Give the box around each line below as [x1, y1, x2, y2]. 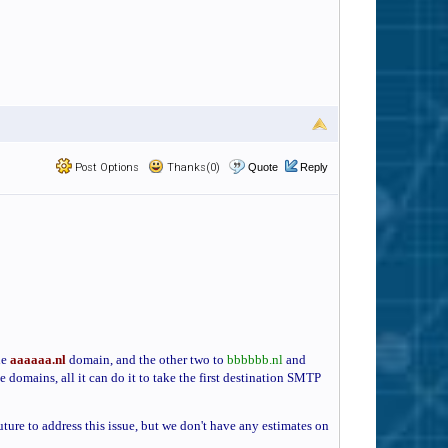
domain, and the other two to [69, 352, 227, 367]
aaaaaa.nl [10, 352, 69, 367]
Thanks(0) [164, 161, 220, 174]
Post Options [72, 161, 139, 174]
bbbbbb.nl [227, 352, 286, 367]
